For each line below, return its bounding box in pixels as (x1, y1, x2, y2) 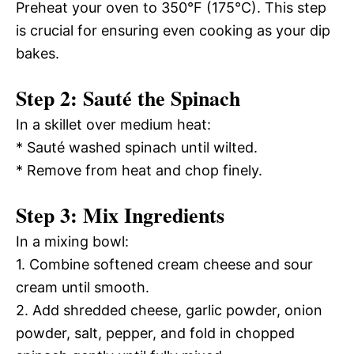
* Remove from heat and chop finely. (16, 161, 262, 179)
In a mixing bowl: (16, 232, 129, 250)
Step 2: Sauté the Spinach (16, 82, 240, 113)
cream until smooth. (16, 278, 149, 296)
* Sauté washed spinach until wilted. (16, 138, 258, 156)
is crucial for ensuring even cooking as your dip (16, 21, 330, 39)
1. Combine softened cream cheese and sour (16, 255, 313, 273)
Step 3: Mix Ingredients (16, 199, 224, 230)
